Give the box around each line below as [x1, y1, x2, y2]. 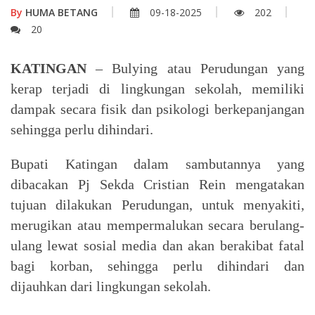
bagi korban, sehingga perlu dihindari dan [11, 257, 304, 274]
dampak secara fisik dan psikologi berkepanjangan [11, 101, 304, 117]
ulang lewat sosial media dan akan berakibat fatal [11, 237, 304, 253]
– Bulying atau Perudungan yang [96, 60, 305, 76]
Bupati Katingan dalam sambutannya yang [11, 155, 304, 172]
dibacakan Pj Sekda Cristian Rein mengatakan [11, 176, 304, 192]
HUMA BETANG [22, 5, 98, 19]
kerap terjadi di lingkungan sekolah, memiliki [11, 80, 304, 96]
